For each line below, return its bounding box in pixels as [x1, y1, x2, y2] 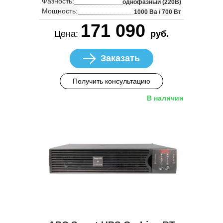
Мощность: [42, 6, 78, 15]
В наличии [147, 94, 184, 102]
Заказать [101, 53, 140, 63]
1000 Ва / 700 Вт [134, 8, 181, 15]
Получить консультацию [73, 77, 150, 85]
